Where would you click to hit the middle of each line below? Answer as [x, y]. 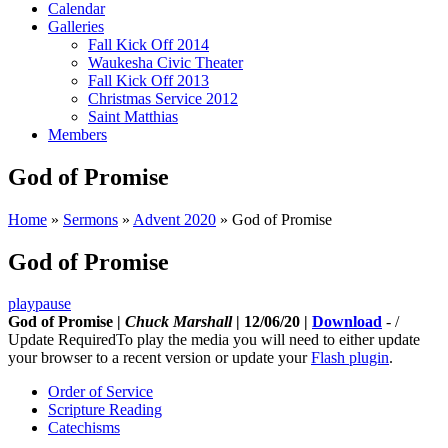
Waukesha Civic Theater [165, 62]
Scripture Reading [105, 410]
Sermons [90, 219]
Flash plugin [350, 358]
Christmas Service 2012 [163, 98]
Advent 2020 [174, 219]
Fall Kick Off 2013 [148, 80]
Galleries [76, 26]
